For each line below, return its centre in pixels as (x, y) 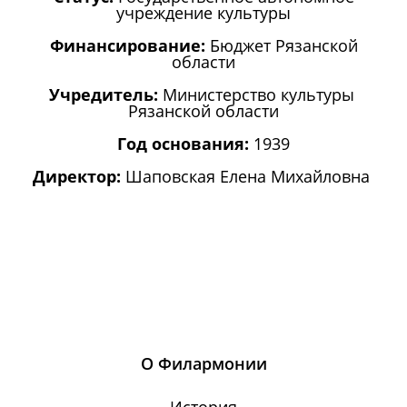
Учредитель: (105, 95)
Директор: (79, 177)
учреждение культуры (203, 13)
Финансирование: (129, 46)
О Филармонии (203, 364)
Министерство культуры (260, 95)
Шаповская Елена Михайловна (250, 177)
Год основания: (183, 144)
